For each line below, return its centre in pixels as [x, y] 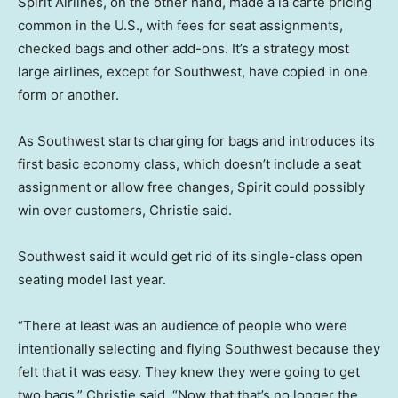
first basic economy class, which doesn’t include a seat [189, 164]
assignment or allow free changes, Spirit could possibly [191, 187]
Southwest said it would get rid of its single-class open [190, 257]
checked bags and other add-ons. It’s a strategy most [183, 49]
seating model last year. [92, 280]
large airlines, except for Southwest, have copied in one [193, 72]
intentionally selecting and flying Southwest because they [199, 349]
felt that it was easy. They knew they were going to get [189, 372]
